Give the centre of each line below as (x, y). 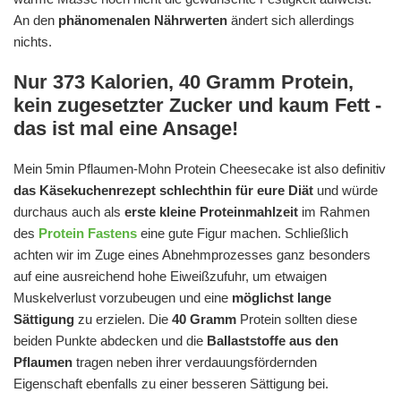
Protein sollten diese (297, 320)
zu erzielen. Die (123, 320)
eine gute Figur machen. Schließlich (243, 234)
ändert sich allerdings (291, 21)
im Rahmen (334, 212)
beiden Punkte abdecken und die (110, 341)
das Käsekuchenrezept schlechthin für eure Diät (163, 191)
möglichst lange (282, 298)
